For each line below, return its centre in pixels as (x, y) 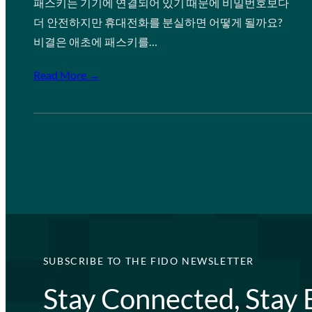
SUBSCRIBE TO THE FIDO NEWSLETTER (148, 261)
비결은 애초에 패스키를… (95, 41)
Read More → (67, 75)
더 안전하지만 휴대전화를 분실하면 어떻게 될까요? (158, 22)
